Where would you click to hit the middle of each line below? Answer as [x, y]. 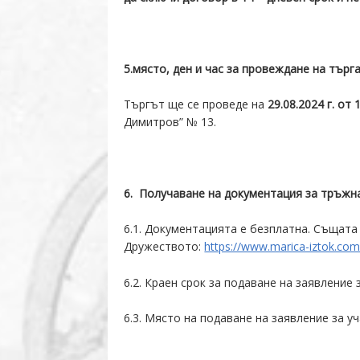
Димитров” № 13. [170, 121]
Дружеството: [164, 247]
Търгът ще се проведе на [196, 104]
